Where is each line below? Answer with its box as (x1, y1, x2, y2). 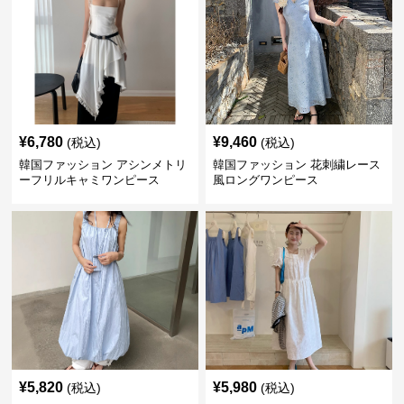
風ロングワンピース (212, 173, 318, 187)
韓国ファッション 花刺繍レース (212, 158, 381, 171)
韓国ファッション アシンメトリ (19, 158, 188, 171)
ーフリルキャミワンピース (19, 173, 161, 187)
